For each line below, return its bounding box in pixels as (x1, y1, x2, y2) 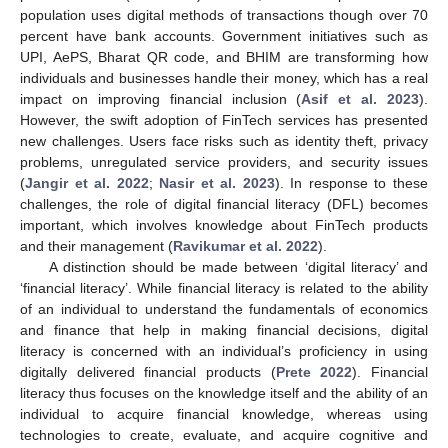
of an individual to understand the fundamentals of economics (20, 300, 428, 317)
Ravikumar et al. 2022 (173, 237, 318, 254)
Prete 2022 (275, 363, 353, 380)
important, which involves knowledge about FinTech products (20, 216, 428, 233)
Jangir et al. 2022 (25, 174, 149, 191)
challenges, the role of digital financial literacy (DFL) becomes (20, 195, 428, 212)
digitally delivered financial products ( (20, 363, 276, 380)
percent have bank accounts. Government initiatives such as (20, 27, 428, 44)
